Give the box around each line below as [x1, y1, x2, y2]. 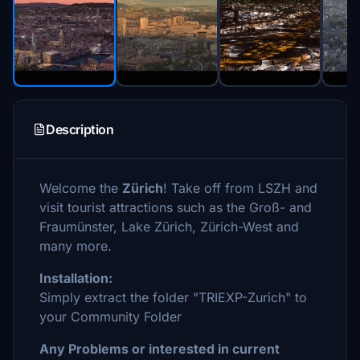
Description [46, 121, 114, 137]
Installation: [39, 270, 112, 286]
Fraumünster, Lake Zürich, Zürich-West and [39, 219, 299, 235]
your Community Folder [39, 309, 182, 325]
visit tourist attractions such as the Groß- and [39, 199, 312, 215]
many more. [39, 238, 112, 254]
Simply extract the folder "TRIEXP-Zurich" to [39, 289, 307, 305]
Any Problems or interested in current [39, 341, 280, 357]
